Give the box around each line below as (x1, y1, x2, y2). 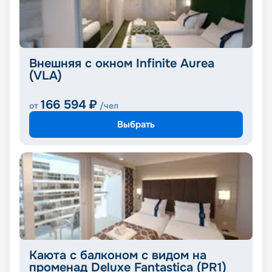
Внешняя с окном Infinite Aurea (29, 56, 214, 72)
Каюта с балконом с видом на (29, 248, 206, 263)
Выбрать (117, 118, 155, 131)
